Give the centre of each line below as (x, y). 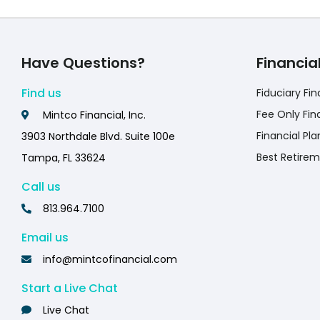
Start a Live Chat (70, 289)
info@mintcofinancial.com (110, 260)
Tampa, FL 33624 (64, 158)
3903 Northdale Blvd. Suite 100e (98, 137)
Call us (41, 187)
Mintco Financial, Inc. (94, 115)
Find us (41, 94)
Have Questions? (83, 63)
